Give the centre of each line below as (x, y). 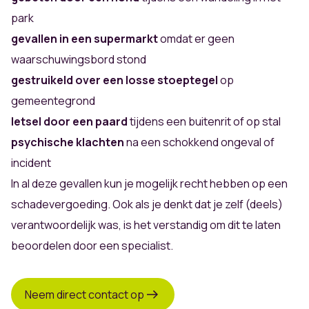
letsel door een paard (69, 122)
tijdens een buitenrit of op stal (204, 122)
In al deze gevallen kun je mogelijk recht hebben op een (149, 184)
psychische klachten (68, 142)
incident (31, 163)
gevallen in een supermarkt (84, 39)
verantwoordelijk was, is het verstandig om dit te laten (146, 225)
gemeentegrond (53, 101)
